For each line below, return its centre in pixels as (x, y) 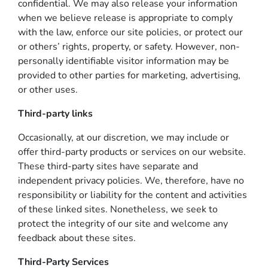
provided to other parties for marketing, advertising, (129, 75)
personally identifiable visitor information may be (124, 61)
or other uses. (48, 90)
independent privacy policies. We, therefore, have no (131, 181)
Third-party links (55, 114)
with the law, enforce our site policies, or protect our (130, 32)
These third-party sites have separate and (108, 166)
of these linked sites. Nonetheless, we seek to (118, 209)
